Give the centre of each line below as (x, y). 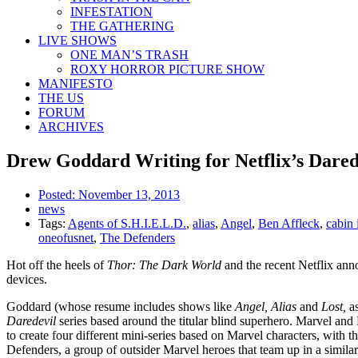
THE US (61, 98)
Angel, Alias (267, 306)
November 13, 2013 (129, 194)
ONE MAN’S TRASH (129, 55)
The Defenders (137, 237)
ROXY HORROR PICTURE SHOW (167, 69)
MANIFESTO (76, 84)
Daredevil (33, 320)
